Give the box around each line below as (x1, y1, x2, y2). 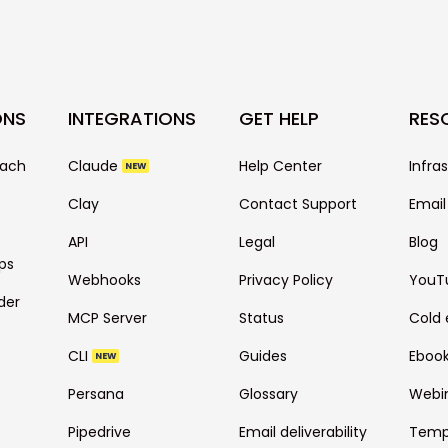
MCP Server (68, 308, 148, 328)
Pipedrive (68, 422, 132, 442)
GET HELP (238, 106, 319, 131)
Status (238, 308, 284, 328)
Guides (238, 346, 287, 366)
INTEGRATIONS (68, 106, 197, 131)
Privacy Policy (238, 270, 333, 290)
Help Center (238, 156, 322, 176)
